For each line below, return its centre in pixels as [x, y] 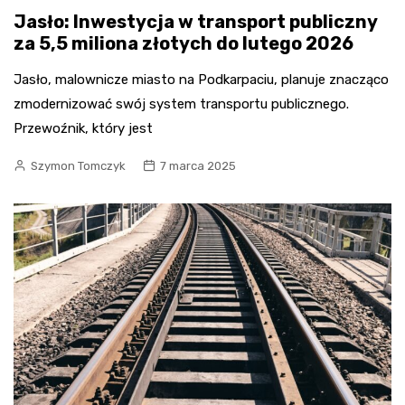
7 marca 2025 [198, 166]
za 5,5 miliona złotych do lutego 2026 [184, 43]
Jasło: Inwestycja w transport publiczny [195, 22]
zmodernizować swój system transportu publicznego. [181, 104]
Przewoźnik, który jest [83, 128]
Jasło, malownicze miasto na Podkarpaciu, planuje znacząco [201, 80]
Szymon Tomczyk [78, 166]
